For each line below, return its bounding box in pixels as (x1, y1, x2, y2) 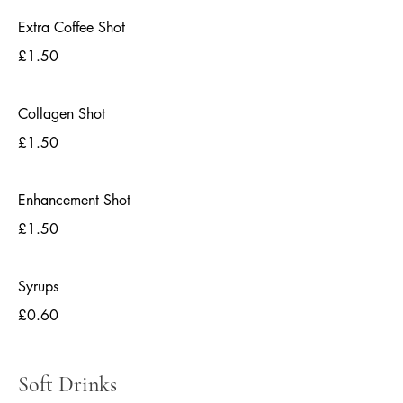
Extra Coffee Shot (18, 18, 125, 37)
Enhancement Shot (18, 191, 130, 210)
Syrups (18, 277, 58, 296)
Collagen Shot (18, 104, 105, 123)
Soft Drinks (18, 372, 117, 398)
